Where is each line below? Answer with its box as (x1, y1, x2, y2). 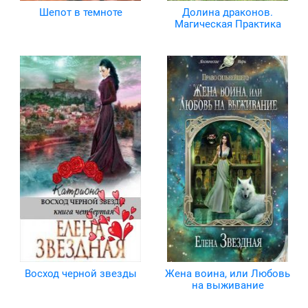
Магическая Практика (174, 18, 281, 31)
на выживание (191, 279, 264, 292)
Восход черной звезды (24, 267, 137, 280)
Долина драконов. (182, 6, 273, 19)
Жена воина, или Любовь (165, 267, 290, 280)
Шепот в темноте (38, 6, 122, 19)
